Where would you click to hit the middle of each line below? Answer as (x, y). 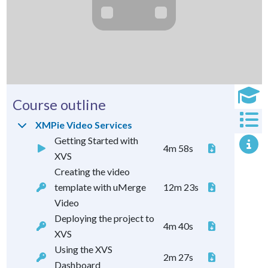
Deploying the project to (104, 218)
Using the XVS (83, 249)
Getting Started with (96, 141)
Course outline (59, 105)
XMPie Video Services (83, 125)
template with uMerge (100, 187)
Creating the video (92, 172)
